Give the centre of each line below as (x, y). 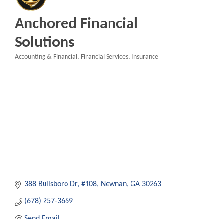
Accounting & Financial (46, 57)
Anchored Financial (76, 25)
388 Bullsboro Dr (51, 185)
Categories (29, 64)
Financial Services (104, 57)
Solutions (45, 43)
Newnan (114, 185)
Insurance (145, 57)
